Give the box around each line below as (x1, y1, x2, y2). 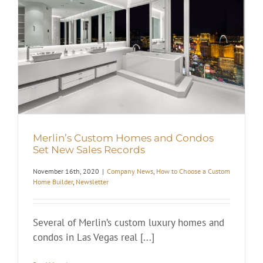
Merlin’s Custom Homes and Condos (33, 131, 214, 144)
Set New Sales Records (33, 143, 145, 156)
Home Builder (33, 177, 73, 187)
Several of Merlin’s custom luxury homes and (33, 216, 224, 230)
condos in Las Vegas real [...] (33, 231, 154, 244)
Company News (107, 167, 153, 176)
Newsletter (76, 177, 109, 187)
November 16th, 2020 (33, 167, 99, 176)
